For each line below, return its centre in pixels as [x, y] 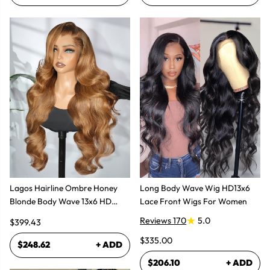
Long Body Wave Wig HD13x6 [195, 188]
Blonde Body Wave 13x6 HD [61, 202]
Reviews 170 [163, 221]
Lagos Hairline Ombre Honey [64, 188]
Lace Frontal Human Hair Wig [65, 215]
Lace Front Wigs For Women [194, 202]
